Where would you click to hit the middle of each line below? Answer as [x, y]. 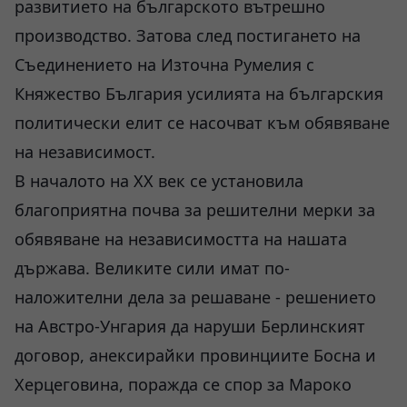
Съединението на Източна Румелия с [164, 65]
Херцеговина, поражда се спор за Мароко [183, 384]
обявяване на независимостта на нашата [181, 239]
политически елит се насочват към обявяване [202, 123]
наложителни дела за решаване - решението [195, 297]
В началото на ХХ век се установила [159, 181]
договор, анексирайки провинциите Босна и [195, 355]
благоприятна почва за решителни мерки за [195, 210]
